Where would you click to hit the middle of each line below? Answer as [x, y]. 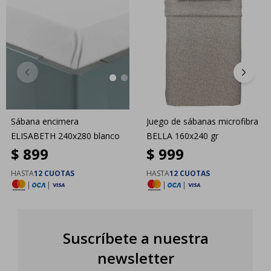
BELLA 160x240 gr [182, 135]
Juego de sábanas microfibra [202, 121]
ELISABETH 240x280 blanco [65, 135]
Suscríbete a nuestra [135, 238]
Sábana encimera [45, 121]
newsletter [135, 258]
